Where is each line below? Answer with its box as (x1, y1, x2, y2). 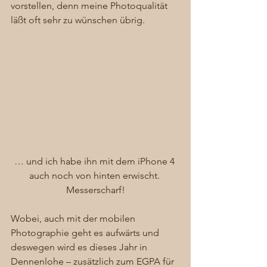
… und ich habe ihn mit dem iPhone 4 (14, 156, 177, 167)
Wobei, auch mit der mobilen (11, 213, 138, 225)
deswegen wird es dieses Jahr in (11, 241, 150, 253)
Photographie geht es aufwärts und (11, 227, 162, 239)
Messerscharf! (66, 184, 125, 196)
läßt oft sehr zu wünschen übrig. (11, 14, 147, 26)
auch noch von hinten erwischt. (29, 170, 162, 182)
